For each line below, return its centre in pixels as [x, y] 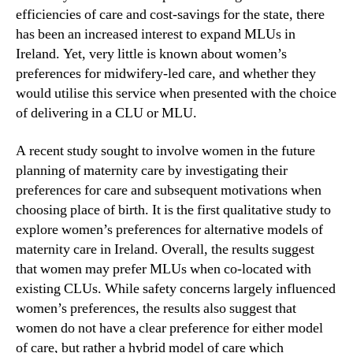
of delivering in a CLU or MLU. [106, 113]
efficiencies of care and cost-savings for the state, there [170, 15]
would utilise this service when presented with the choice [176, 93]
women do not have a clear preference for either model [169, 328]
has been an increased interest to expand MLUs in [156, 34]
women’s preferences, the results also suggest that [156, 308]
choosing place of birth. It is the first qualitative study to [173, 210]
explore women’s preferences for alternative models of [169, 229]
